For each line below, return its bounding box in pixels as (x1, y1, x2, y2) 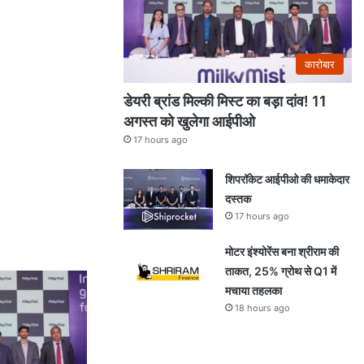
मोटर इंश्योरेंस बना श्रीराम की (225, 244, 339, 258)
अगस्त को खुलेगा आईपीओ (123, 112, 258, 130)
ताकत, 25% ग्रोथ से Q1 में (225, 263, 336, 278)
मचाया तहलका (225, 283, 282, 297)
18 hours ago (235, 301, 290, 314)
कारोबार (305, 57, 335, 71)
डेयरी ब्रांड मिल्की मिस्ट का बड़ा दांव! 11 (123, 92, 327, 110)
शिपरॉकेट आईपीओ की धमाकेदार (225, 171, 349, 186)
